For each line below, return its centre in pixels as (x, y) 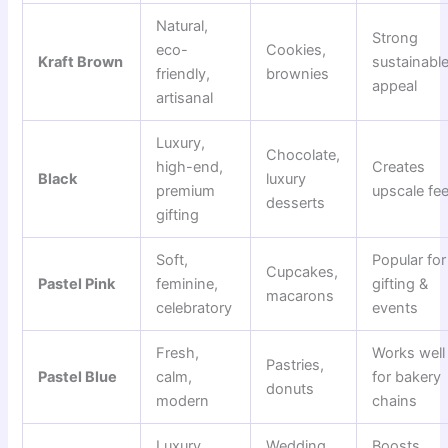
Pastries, (295, 365)
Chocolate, (303, 155)
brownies (298, 74)
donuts (290, 389)
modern (183, 401)
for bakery (407, 377)
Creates (399, 167)
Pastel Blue (78, 377)
